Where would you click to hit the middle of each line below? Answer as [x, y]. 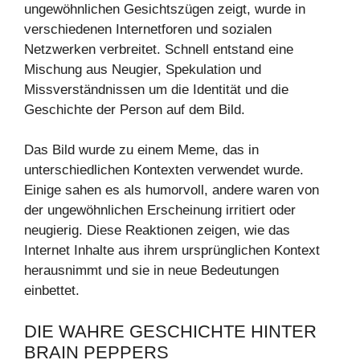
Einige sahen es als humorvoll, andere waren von [172, 190]
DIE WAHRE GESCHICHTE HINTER [170, 331]
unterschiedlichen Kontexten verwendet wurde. [164, 170]
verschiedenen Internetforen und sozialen [148, 29]
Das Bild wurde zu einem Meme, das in [141, 150]
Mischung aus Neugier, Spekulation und [143, 69]
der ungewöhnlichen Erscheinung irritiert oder [160, 210]
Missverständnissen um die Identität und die [156, 89]
